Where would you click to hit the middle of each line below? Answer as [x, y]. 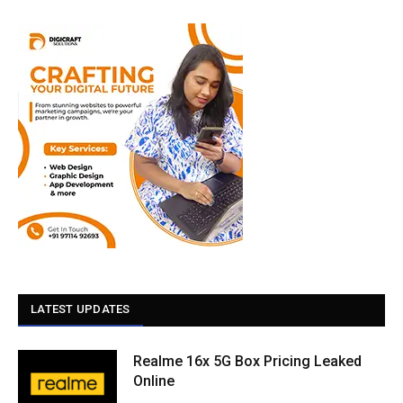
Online [154, 381]
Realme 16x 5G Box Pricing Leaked [247, 362]
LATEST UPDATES [81, 309]
